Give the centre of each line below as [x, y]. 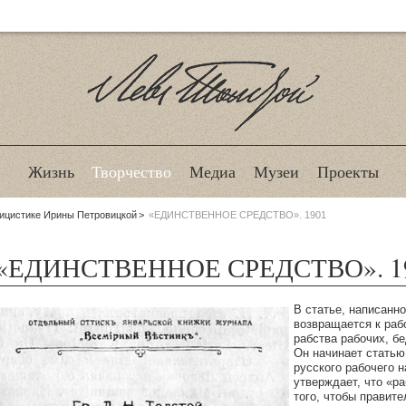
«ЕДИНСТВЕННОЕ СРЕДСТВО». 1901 [238, 214]
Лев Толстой [203, 150]
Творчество [132, 172]
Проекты [348, 172]
